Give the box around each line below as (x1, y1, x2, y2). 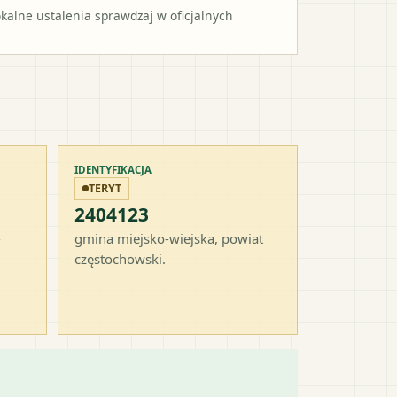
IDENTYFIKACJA (74, 162, 152, 176)
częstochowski (74, 249, 162, 268)
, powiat (214, 229, 263, 247)
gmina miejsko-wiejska (74, 229, 214, 247)
